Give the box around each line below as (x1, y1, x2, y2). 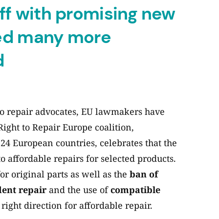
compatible (110, 184, 160, 196)
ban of (130, 168, 158, 180)
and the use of (46, 184, 110, 196)
